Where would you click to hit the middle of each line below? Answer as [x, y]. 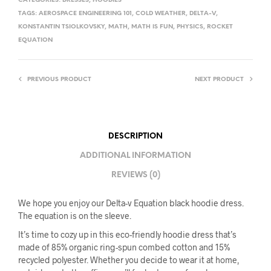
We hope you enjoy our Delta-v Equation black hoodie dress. [131, 203]
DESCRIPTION [135, 136]
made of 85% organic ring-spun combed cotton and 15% [124, 247]
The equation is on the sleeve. [75, 216]
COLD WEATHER [161, 14]
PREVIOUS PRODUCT [59, 80]
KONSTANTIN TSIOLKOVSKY [61, 27]
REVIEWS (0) [135, 175]
